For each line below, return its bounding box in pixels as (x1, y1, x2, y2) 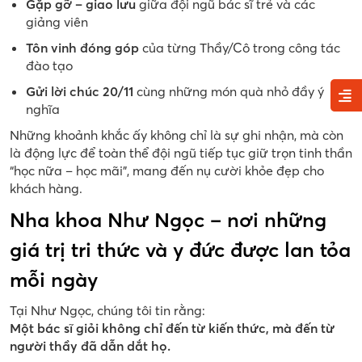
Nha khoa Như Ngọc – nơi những (10, 208, 326, 233)
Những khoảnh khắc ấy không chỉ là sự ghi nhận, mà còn (10, 127, 343, 144)
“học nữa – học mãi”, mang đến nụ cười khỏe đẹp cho (10, 162, 324, 179)
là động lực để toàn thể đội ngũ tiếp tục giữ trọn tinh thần (10, 145, 352, 162)
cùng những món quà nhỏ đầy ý (133, 83, 324, 100)
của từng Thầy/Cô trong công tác (139, 40, 340, 57)
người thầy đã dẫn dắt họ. (10, 338, 170, 355)
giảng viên (26, 14, 88, 31)
